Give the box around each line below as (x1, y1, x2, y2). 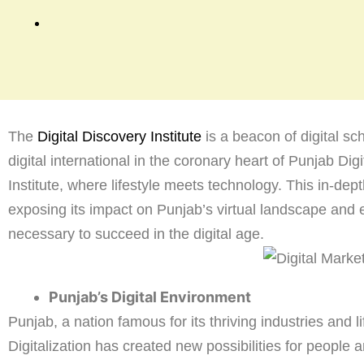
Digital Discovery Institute (37, 128, 201, 145)
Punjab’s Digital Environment (49, 288, 251, 306)
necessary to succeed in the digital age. (8, 226, 264, 243)
